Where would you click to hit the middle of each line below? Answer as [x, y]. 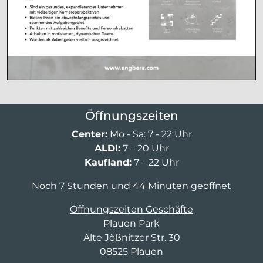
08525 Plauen [131, 251]
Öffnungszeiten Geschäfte [131, 209]
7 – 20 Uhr [144, 148]
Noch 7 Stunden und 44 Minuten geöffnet [131, 186]
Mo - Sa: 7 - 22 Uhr [149, 134]
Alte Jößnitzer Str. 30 [131, 237]
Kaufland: [108, 162]
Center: [89, 134]
